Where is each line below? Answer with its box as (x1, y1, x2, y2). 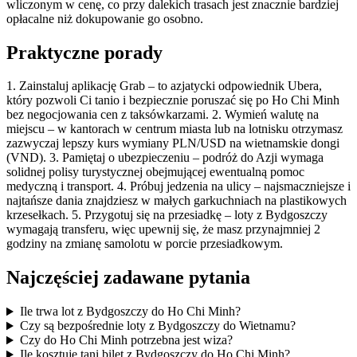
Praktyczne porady (6, 41, 163, 63)
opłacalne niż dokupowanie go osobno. (6, 11, 203, 25)
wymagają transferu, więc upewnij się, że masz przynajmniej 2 (6, 222, 320, 237)
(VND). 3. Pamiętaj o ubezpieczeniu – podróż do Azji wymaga (6, 151, 324, 165)
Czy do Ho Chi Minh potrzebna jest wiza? (19, 333, 233, 347)
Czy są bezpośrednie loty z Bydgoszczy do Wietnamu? (19, 319, 296, 333)
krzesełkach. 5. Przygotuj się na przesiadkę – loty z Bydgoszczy (6, 208, 328, 222)
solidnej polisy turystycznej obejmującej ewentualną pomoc (6, 165, 304, 179)
